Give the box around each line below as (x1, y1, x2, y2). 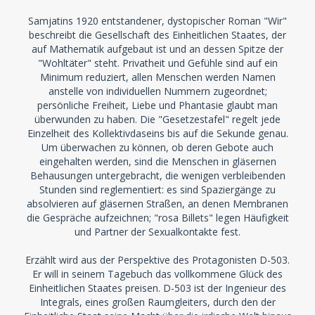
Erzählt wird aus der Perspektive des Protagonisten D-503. (25, 253, 290, 266)
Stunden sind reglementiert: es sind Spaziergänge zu (39, 183, 276, 196)
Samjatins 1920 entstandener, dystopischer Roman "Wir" (28, 14, 287, 27)
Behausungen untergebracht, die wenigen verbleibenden (30, 169, 285, 182)
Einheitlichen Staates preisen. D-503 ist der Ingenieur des (29, 281, 286, 295)
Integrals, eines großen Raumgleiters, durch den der (39, 295, 276, 309)
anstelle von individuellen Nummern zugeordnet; (48, 84, 267, 98)
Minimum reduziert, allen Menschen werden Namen (39, 70, 276, 84)
